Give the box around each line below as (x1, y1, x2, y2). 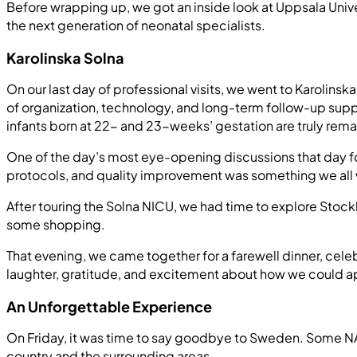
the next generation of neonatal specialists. (6, 16, 265, 33)
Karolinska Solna (6, 48, 124, 67)
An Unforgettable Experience (6, 297, 212, 316)
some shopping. (6, 215, 105, 233)
